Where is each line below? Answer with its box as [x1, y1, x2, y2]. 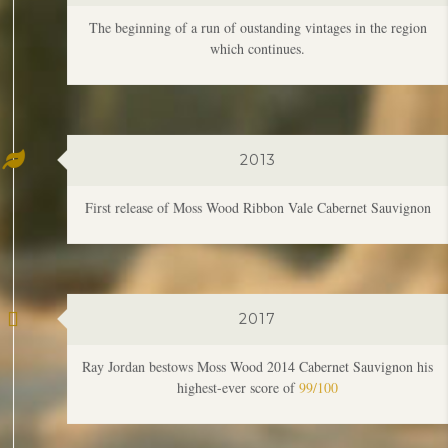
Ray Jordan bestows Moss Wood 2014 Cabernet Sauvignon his [82, 275, 434, 295]
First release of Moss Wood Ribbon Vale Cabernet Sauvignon [84, 116, 431, 136]
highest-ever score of [177, 296, 300, 316]
